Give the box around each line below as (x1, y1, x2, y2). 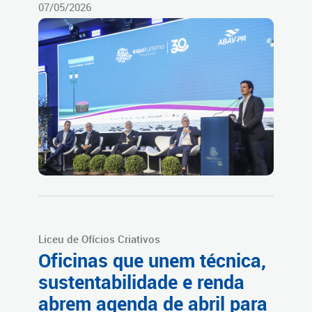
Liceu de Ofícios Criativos (38, 232, 160, 247)
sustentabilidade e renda (38, 270, 244, 295)
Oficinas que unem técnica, (38, 248, 266, 274)
